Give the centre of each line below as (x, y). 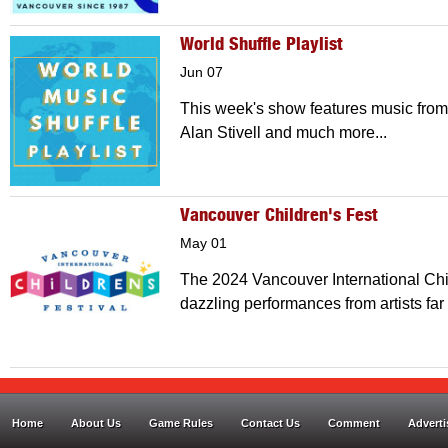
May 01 (203, 243)
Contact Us (270, 423)
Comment (354, 423)
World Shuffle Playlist (261, 45)
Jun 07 (201, 72)
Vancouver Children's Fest (279, 216)
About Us (96, 423)
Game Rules (181, 423)
